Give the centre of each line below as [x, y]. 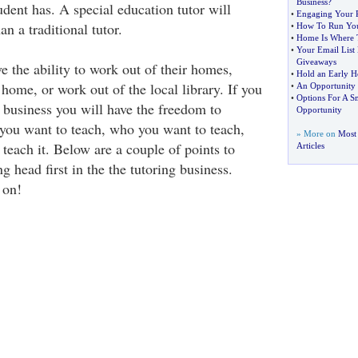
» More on [317, 133]
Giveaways [316, 62]
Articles [310, 145]
